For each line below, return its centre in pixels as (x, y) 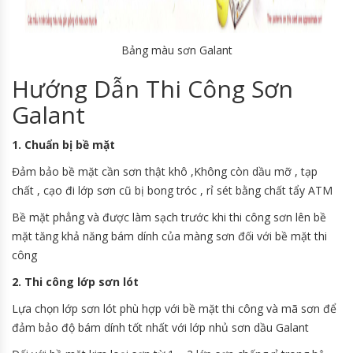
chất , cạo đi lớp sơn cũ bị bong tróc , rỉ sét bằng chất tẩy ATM (172, 191)
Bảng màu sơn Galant (176, 50)
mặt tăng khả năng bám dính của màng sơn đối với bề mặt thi (169, 236)
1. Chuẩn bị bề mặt (65, 145)
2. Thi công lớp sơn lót (77, 282)
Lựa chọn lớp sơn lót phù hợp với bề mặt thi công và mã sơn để (174, 309)
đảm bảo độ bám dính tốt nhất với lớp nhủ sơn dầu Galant (160, 328)
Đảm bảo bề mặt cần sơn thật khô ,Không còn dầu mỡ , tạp (165, 172)
